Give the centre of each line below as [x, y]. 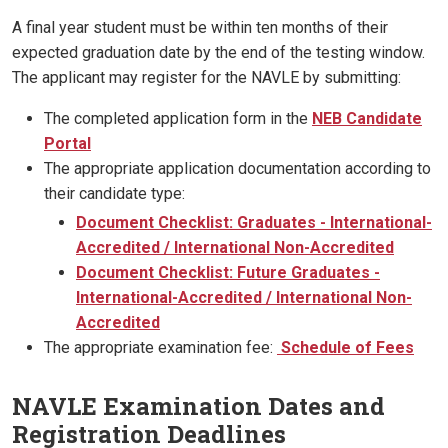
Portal [67, 144]
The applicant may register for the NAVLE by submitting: [206, 78]
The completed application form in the [178, 119]
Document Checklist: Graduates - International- [254, 223]
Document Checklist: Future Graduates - [228, 273]
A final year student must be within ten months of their [200, 28]
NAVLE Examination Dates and [198, 406]
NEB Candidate [367, 119]
